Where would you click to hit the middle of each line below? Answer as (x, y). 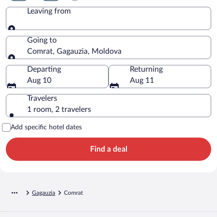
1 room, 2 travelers (59, 109)
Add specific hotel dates (46, 127)
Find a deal (108, 149)
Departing (44, 69)
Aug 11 (142, 80)
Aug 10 (39, 80)
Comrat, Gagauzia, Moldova (74, 51)
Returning (146, 69)
